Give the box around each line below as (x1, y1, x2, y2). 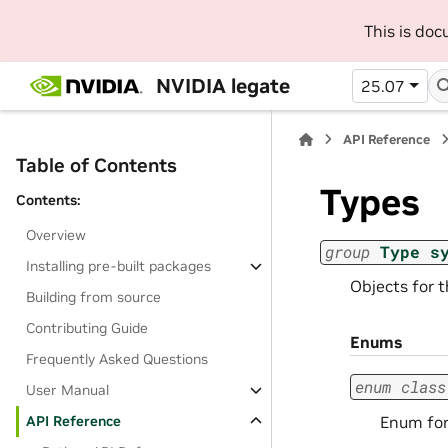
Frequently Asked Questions (26, 350, 209, 368)
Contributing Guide (26, 319, 149, 337)
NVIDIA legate (155, 72, 290, 99)
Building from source (26, 288, 162, 306)
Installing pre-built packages (26, 257, 212, 275)
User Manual (26, 381, 110, 399)
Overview (26, 226, 87, 244)
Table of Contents (16, 153, 177, 177)
